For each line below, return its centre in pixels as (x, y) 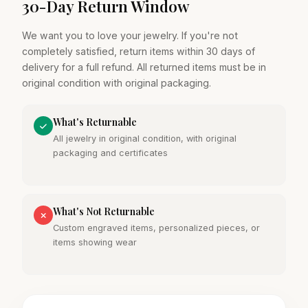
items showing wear (95, 242)
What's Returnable (95, 122)
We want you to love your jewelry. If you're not (130, 35)
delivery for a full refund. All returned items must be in (144, 67)
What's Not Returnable (104, 211)
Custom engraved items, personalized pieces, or (156, 228)
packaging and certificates (110, 153)
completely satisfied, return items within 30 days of (139, 51)
